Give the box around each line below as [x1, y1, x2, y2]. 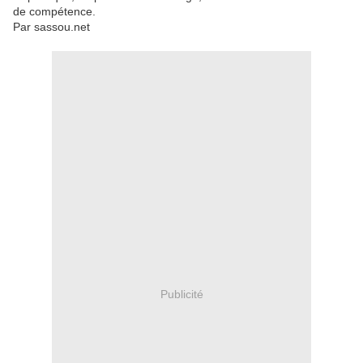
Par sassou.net [13, 20, 90, 34]
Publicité [160, 287, 203, 301]
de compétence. [13, 5, 96, 19]
